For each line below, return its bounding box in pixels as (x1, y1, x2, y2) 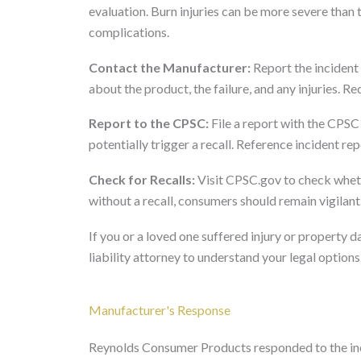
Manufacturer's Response (89, 301, 230, 317)
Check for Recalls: (89, 171, 195, 187)
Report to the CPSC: (89, 115, 209, 131)
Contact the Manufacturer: (89, 59, 251, 75)
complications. (89, 24, 169, 40)
